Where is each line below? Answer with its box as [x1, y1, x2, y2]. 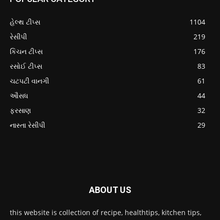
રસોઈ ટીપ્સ [10, 61, 42, 71]
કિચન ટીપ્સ [10, 46, 43, 56]
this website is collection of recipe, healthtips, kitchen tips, [10, 207, 201, 217]
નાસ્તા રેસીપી [10, 120, 45, 130]
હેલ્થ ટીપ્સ [10, 17, 40, 27]
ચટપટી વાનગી [10, 76, 49, 85]
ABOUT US [89, 184, 131, 195]
